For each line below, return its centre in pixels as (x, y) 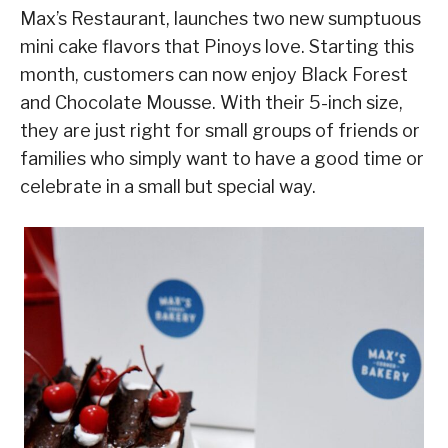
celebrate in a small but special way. (168, 186)
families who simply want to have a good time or (222, 158)
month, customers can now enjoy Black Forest (214, 74)
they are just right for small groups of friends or (220, 130)
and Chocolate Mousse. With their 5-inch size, (211, 102)
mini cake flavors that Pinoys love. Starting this (217, 46)
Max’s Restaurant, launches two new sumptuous (220, 18)
